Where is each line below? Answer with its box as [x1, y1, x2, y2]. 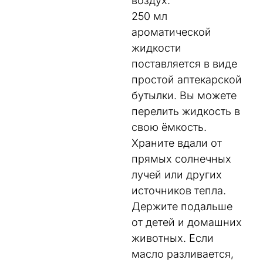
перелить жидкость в [131, 104, 240, 117]
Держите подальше [131, 200, 232, 213]
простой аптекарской [131, 73, 242, 86]
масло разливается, [131, 247, 234, 260]
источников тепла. [131, 184, 226, 197]
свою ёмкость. [131, 120, 207, 133]
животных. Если [131, 231, 214, 244]
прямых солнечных [131, 152, 231, 165]
